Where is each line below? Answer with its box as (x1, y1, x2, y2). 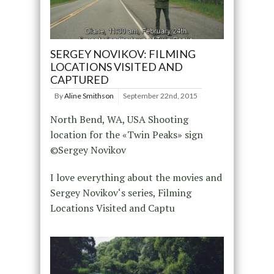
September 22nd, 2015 (122, 91, 198, 100)
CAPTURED (50, 72, 109, 86)
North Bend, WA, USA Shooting (50, 112, 188, 126)
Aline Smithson (64, 91, 114, 100)
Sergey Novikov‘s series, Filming (50, 185, 191, 199)
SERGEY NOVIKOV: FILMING (50, 46, 196, 61)
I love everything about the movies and (50, 170, 222, 184)
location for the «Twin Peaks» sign (50, 127, 203, 141)
